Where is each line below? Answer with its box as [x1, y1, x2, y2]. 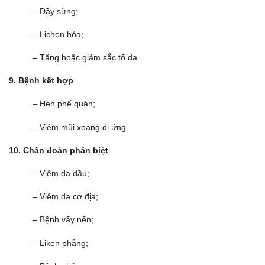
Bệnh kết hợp [18, 76, 73, 86]
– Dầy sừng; [33, 6, 78, 16]
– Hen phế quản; [33, 99, 95, 109]
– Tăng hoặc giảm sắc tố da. [33, 53, 140, 63]
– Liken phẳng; [33, 238, 88, 248]
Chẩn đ [23, 145, 52, 155]
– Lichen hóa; [33, 29, 83, 39]
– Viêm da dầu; [33, 169, 89, 178]
